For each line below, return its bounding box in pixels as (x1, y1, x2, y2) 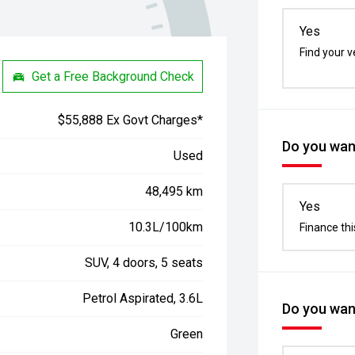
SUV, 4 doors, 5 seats (85, 255, 204, 270)
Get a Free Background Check (32, 68, 195, 84)
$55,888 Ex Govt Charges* (58, 113, 204, 128)
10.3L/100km (128, 219, 204, 235)
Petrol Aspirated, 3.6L (82, 291, 204, 306)
